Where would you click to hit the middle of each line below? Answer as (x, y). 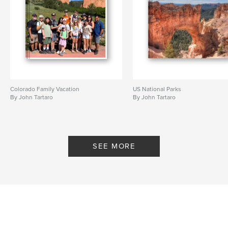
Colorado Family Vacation (45, 89)
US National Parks (157, 89)
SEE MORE (114, 146)
